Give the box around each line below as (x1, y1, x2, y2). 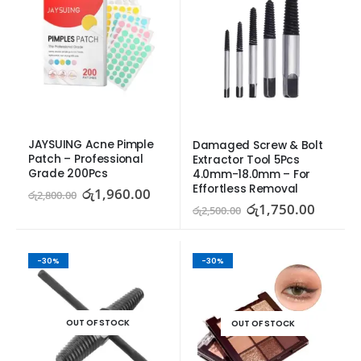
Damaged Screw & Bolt (193, 138, 323, 154)
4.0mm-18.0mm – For (193, 167, 311, 183)
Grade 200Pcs (28, 166, 108, 182)
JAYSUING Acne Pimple (28, 137, 154, 153)
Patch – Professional (28, 151, 143, 168)
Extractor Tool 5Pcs (193, 152, 300, 168)
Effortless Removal (193, 181, 299, 197)
